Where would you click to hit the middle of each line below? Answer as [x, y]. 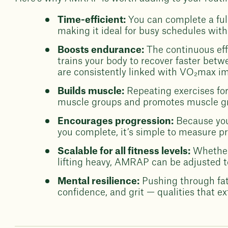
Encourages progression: [116, 121]
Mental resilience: [99, 181]
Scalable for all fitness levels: [124, 151]
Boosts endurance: [101, 50]
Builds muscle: [91, 91]
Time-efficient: [92, 20]
